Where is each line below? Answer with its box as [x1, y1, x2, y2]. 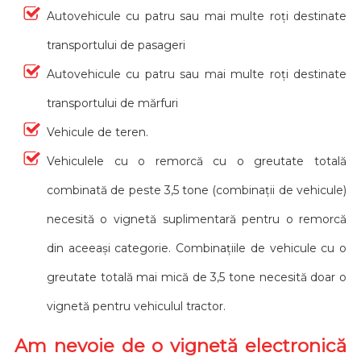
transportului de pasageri [46, 37, 185, 52]
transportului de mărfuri [46, 95, 178, 110]
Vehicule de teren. [46, 124, 148, 139]
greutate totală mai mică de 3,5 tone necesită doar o [46, 269, 347, 284]
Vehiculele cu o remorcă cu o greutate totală [46, 153, 347, 168]
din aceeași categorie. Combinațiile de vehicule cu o [46, 240, 347, 255]
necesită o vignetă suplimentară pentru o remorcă [46, 211, 347, 226]
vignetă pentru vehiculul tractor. [46, 298, 226, 313]
